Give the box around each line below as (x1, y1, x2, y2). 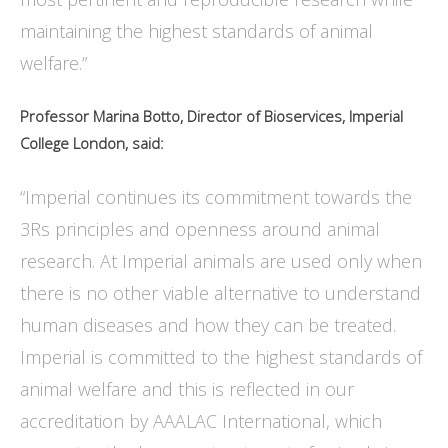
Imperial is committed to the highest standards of (20, 345, 422, 370)
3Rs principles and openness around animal (20, 217, 380, 242)
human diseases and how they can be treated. (20, 313, 396, 338)
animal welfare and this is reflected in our (20, 377, 354, 402)
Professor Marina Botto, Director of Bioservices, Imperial (20, 106, 403, 127)
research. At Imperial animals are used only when (20, 249, 422, 274)
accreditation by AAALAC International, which (20, 409, 382, 434)
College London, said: (20, 133, 168, 154)
